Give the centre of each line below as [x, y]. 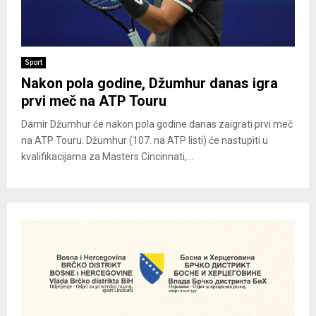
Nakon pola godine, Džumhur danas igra [150, 83]
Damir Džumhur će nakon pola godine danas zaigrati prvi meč [157, 124]
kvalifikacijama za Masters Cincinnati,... [107, 156]
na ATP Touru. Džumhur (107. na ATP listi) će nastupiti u [145, 140]
